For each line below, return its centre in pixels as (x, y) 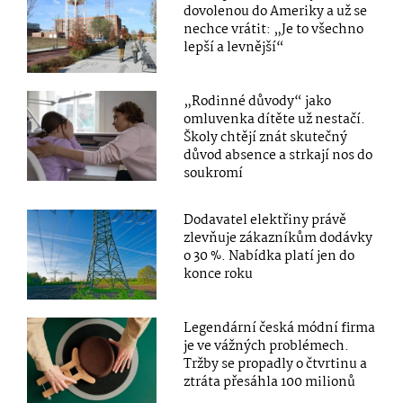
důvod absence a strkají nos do (278, 156)
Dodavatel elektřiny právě (265, 221)
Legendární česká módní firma (280, 329)
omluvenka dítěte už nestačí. (275, 120)
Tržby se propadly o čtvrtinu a (276, 365)
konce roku (219, 275)
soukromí (214, 174)
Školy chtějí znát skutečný (266, 138)
